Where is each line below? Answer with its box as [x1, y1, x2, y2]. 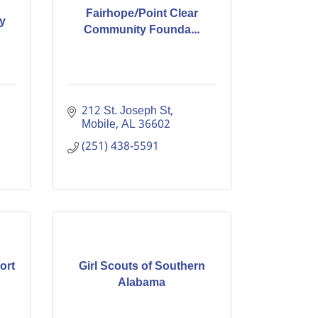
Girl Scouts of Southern [78, 256, 205, 276]
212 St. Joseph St [81, 102, 170, 121]
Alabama [118, 273, 166, 292]
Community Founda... [84, 20, 200, 40]
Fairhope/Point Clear [85, 4, 198, 23]
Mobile [81, 115, 116, 134]
